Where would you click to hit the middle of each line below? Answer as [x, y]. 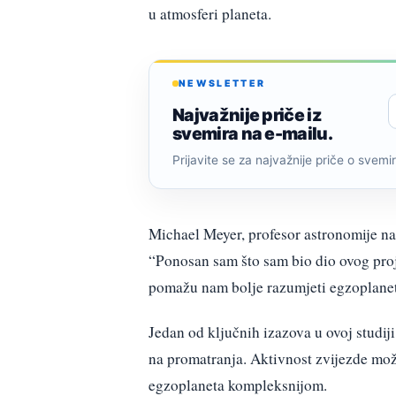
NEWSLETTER [222, 83]
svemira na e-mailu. [253, 133]
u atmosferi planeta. [210, 13]
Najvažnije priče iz [247, 115]
